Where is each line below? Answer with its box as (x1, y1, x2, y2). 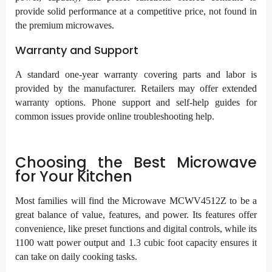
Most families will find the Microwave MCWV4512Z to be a (15, 195, 257, 206)
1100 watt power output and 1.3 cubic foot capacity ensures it (15, 237, 257, 248)
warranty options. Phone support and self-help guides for (15, 97, 257, 107)
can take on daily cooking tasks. (15, 251, 137, 262)
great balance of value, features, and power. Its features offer (15, 209, 257, 220)
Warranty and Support (15, 42, 144, 58)
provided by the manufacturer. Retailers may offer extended (15, 83, 257, 93)
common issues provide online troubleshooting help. (15, 110, 214, 121)
